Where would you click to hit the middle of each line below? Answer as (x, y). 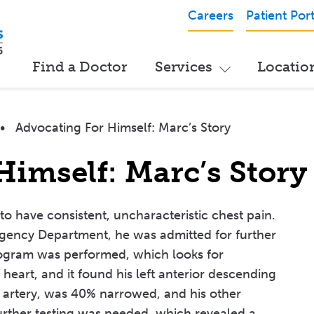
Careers (210, 15)
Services (184, 67)
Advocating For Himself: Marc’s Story (123, 128)
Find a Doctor (80, 67)
